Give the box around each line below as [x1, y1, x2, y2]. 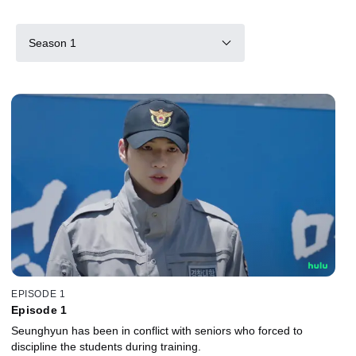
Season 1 [29, 36, 76, 49]
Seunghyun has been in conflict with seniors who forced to [11, 323, 303, 337]
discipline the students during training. [11, 339, 201, 353]
